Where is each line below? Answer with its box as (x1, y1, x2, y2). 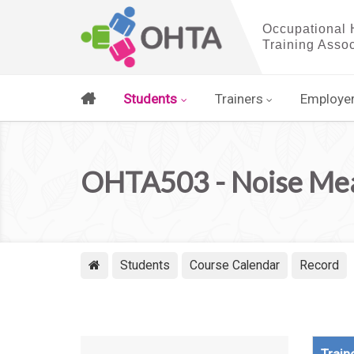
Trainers (214, 91, 263, 107)
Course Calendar (190, 258, 280, 273)
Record (299, 258, 339, 273)
